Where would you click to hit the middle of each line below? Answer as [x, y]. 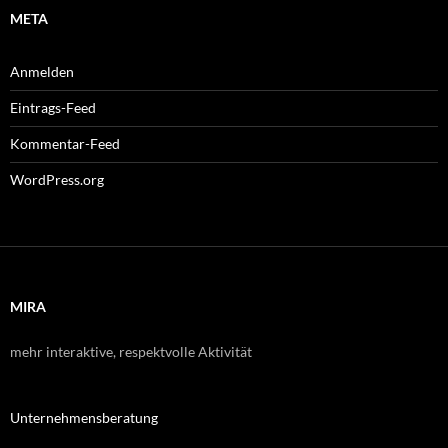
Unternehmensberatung [84, 417]
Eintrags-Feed [53, 107]
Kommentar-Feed [65, 143]
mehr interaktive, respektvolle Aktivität [131, 351]
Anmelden [42, 71]
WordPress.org [57, 179]
